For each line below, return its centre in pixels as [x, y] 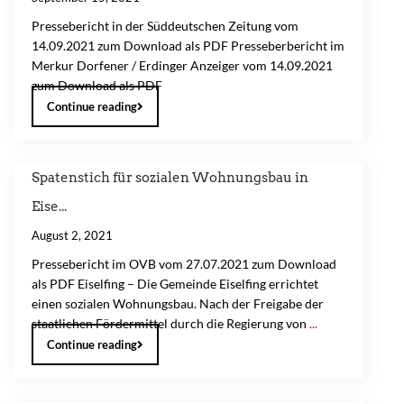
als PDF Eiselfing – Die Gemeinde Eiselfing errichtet [175, 284]
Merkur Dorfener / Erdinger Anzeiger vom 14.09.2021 [182, 65]
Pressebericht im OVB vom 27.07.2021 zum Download [184, 264]
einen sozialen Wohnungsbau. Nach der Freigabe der [178, 303]
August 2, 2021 [72, 235]
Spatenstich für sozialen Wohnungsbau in [170, 178]
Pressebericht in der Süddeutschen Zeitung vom [165, 26]
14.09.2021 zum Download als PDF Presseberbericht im [188, 46]
